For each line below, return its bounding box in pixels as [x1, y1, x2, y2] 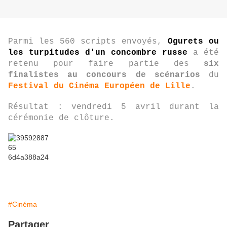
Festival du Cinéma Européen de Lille [8, 82, 191, 91]
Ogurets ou [168, 37, 219, 47]
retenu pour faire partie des [8, 59, 204, 69]
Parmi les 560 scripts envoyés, [8, 37, 168, 47]
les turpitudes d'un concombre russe [8, 48, 187, 58]
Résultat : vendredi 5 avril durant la [8, 102, 219, 112]
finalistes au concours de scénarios [8, 70, 200, 80]
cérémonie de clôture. [8, 113, 115, 123]
